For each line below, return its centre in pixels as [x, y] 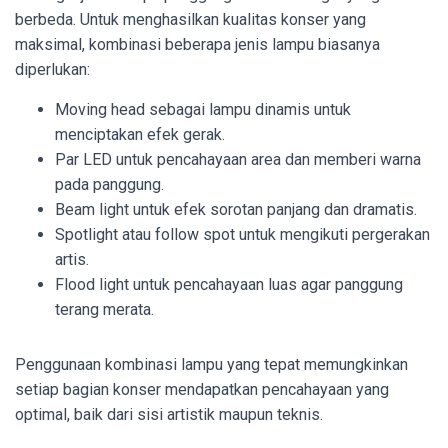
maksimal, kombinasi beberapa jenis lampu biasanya [197, 44]
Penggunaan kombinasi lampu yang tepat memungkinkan [211, 364]
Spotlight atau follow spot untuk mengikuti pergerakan [242, 234]
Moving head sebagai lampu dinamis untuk [203, 109]
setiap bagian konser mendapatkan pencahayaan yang [202, 389]
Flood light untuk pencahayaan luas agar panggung [229, 284]
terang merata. [104, 309]
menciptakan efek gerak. [140, 134]
